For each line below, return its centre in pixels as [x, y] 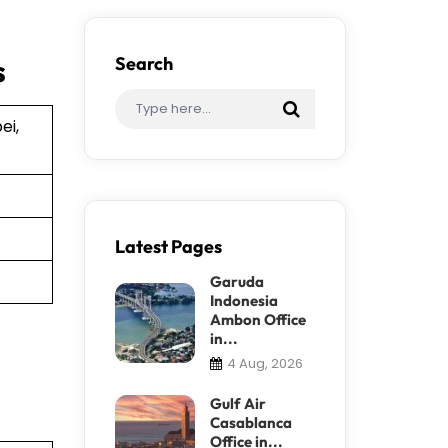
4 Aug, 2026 [264, 363]
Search [143, 63]
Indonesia [243, 300]
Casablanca [250, 422]
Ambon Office [257, 319]
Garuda [236, 281]
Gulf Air [237, 403]
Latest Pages [168, 246]
